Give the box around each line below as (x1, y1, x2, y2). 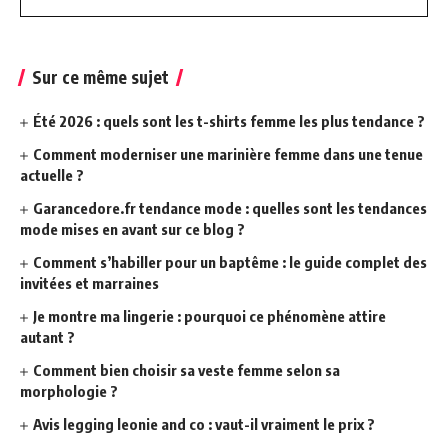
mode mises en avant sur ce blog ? (20, 220, 245, 239)
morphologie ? (20, 382, 118, 401)
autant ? (20, 328, 75, 347)
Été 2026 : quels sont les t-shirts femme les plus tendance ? (33, 112, 426, 131)
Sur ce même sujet (32, 66, 169, 89)
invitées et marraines (20, 274, 159, 293)
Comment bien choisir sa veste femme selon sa (33, 361, 341, 380)
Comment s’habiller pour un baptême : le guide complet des (33, 253, 428, 272)
